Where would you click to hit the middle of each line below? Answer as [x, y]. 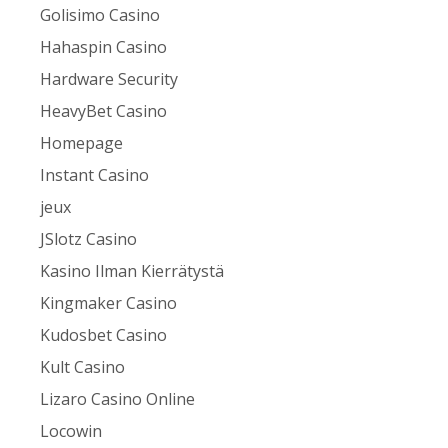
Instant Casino [95, 175]
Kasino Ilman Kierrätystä [132, 271]
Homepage [82, 143]
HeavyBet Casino [104, 111]
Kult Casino [83, 367]
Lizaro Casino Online [118, 399]
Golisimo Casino [100, 15]
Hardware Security [109, 79]
